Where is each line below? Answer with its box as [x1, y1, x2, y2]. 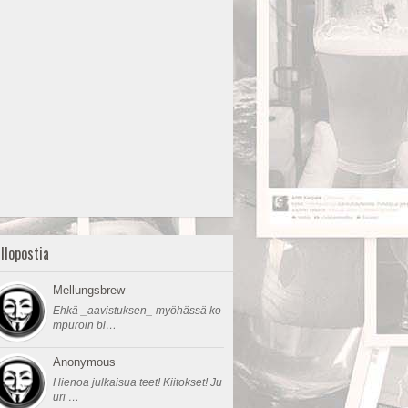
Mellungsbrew [53, 283, 125, 297]
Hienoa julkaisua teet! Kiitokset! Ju [53, 376, 222, 389]
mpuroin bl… [53, 319, 117, 331]
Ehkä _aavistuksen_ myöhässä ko [53, 304, 221, 317]
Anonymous [53, 355, 116, 369]
